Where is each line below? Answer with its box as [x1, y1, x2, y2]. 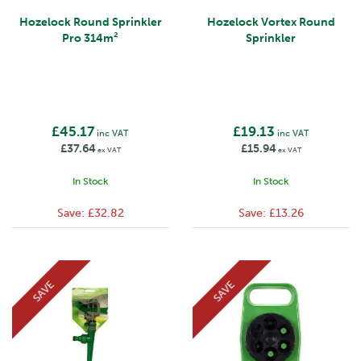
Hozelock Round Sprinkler [19, 15, 162, 29]
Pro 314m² [62, 31, 118, 45]
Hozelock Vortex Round [206, 15, 335, 29]
